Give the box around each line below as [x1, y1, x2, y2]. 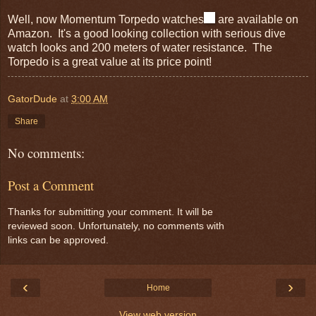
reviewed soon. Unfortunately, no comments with [8, 219, 224, 231]
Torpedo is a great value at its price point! [8, 55, 212, 68]
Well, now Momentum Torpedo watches [8, 13, 204, 25]
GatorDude [8, 92, 57, 104]
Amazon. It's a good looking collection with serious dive [8, 27, 286, 39]
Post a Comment [8, 176, 94, 195]
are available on [215, 13, 298, 25]
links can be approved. [8, 233, 109, 245]
